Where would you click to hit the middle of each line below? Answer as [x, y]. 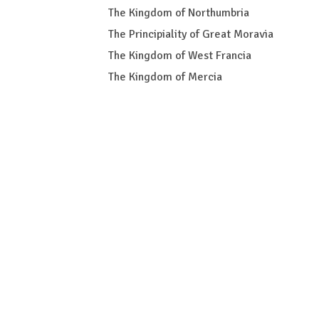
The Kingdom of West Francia [180, 56]
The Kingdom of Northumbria [179, 13]
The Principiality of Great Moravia [191, 35]
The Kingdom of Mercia [165, 77]
